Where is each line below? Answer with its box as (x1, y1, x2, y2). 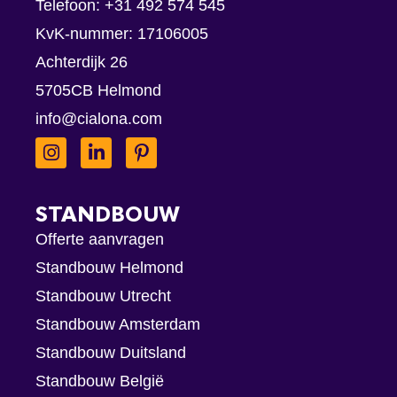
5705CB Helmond (35, 82, 161, 100)
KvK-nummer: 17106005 (35, 25, 208, 43)
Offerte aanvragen (35, 230, 164, 248)
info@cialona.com (35, 110, 162, 128)
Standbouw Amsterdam (35, 315, 200, 333)
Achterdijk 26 (35, 53, 128, 72)
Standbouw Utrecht (35, 286, 171, 305)
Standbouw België (35, 371, 164, 390)
